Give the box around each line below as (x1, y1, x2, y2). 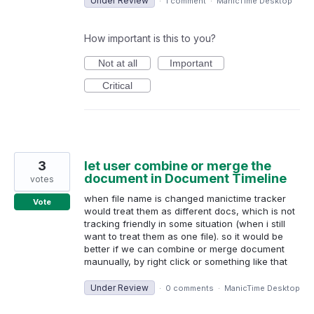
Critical (102, 80, 132, 92)
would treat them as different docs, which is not (84, 205, 295, 217)
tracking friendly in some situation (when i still (84, 218, 285, 230)
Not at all (97, 57, 137, 69)
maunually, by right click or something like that (84, 256, 287, 268)
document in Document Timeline (84, 171, 287, 186)
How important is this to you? (84, 32, 216, 45)
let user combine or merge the (84, 158, 271, 174)
